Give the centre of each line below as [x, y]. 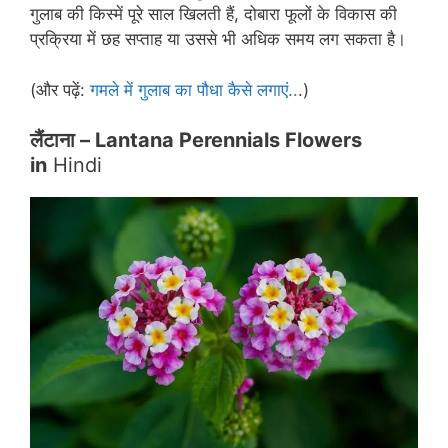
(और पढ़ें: [60, 89]
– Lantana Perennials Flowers [218, 140]
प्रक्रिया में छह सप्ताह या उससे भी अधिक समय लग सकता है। [218, 39]
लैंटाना [52, 140]
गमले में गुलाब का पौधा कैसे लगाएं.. [194, 89]
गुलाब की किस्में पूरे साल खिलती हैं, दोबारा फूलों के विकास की [213, 14]
